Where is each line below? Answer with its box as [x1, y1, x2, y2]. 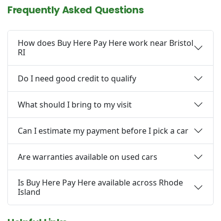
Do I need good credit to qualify [18, 73, 136, 84]
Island [18, 186, 40, 198]
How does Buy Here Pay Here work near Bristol [18, 37, 193, 49]
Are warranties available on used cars [18, 151, 157, 162]
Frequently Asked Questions [7, 3, 144, 17]
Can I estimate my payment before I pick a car [18, 125, 188, 136]
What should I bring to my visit [18, 99, 132, 110]
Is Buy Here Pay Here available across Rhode [18, 177, 183, 188]
